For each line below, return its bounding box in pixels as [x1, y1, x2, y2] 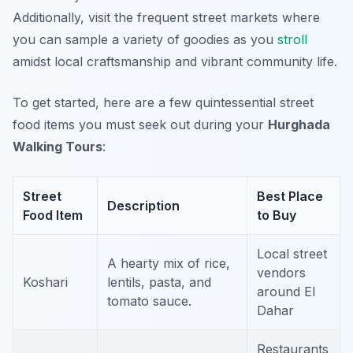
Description [107, 198, 180, 214]
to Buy [257, 207, 296, 224]
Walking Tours [13, 139, 102, 155]
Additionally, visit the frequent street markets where [13, 9, 320, 26]
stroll [277, 32, 307, 48]
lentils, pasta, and [107, 274, 211, 291]
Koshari [23, 274, 68, 291]
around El [257, 284, 315, 300]
